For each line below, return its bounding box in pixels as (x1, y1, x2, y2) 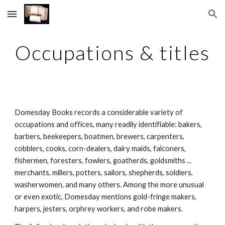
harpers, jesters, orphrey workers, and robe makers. (15, 204, 183, 213)
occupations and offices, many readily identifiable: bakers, (15, 120, 202, 129)
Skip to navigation (154, 14, 217, 23)
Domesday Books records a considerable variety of (15, 108, 183, 117)
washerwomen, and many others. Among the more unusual (15, 180, 204, 189)
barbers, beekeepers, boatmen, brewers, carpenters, (15, 132, 185, 141)
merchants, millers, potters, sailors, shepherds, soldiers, (15, 168, 193, 177)
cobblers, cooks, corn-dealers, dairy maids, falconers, (15, 144, 186, 153)
